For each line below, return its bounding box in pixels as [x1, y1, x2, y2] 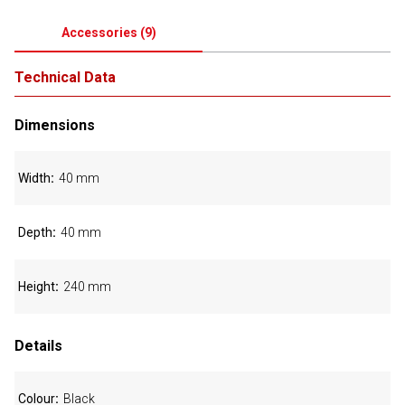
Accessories [61, 25, 137, 40]
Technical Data [14, 69, 116, 86]
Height [18, 279, 55, 294]
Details [14, 337, 62, 354]
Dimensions [14, 117, 95, 134]
